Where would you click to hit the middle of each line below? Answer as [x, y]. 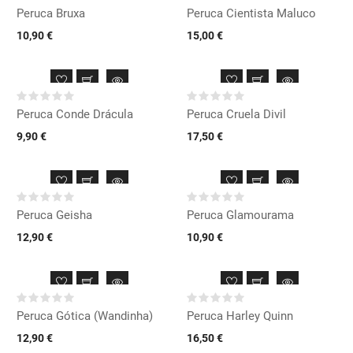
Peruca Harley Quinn [240, 316]
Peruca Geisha [54, 215]
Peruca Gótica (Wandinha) [85, 316]
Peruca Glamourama [240, 215]
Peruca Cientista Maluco [251, 13]
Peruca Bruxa [51, 13]
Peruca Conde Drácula [75, 114]
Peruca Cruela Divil [236, 114]
